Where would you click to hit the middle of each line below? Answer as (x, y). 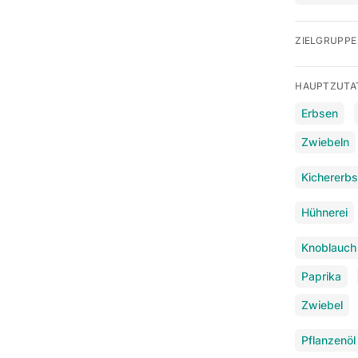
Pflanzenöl (329, 340)
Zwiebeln (326, 141)
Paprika (322, 276)
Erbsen (320, 113)
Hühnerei (325, 212)
